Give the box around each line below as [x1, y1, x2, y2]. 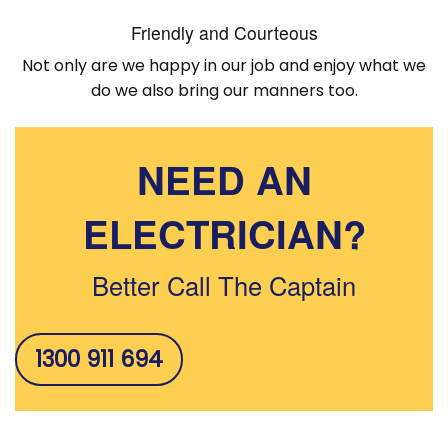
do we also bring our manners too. [90, 79, 358, 102]
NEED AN [136, 151, 312, 207]
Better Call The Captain [91, 266, 356, 303]
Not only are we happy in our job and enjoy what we [22, 54, 426, 77]
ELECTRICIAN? [82, 205, 366, 261]
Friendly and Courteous [130, 20, 318, 45]
